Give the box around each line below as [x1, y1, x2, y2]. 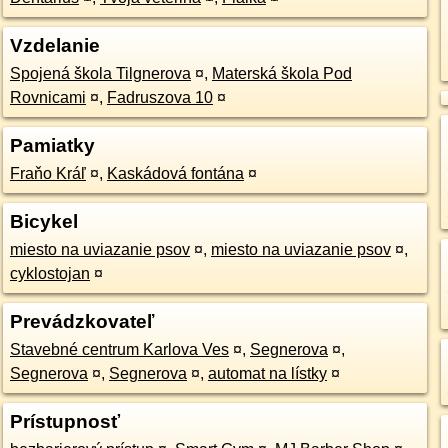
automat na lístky [207, 365, 327, 382]
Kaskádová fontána [106, 165, 244, 182]
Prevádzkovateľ [9, 311, 154, 332]
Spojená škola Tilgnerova [9, 65, 191, 82]
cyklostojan [9, 265, 90, 282]
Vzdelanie [9, 35, 100, 56]
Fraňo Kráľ [9, 165, 86, 182]
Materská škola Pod [211, 65, 352, 82]
